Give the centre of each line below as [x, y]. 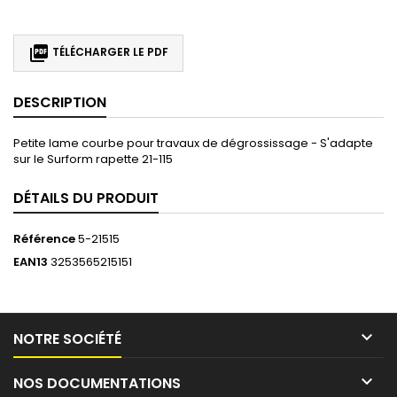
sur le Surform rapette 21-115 [93, 159]
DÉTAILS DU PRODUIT [86, 198]
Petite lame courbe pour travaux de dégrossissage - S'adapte [193, 143]
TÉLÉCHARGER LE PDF [109, 52]
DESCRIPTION [60, 102]
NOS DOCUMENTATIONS [97, 383]
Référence [44, 238]
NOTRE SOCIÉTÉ [67, 339]
